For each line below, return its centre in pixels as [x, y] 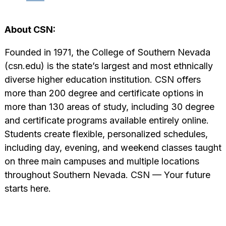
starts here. [27, 189]
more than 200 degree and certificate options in [104, 93]
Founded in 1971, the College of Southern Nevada [107, 52]
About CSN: [30, 30]
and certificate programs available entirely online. [106, 121]
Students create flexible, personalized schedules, [106, 134]
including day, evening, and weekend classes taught [113, 148]
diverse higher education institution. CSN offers [102, 80]
